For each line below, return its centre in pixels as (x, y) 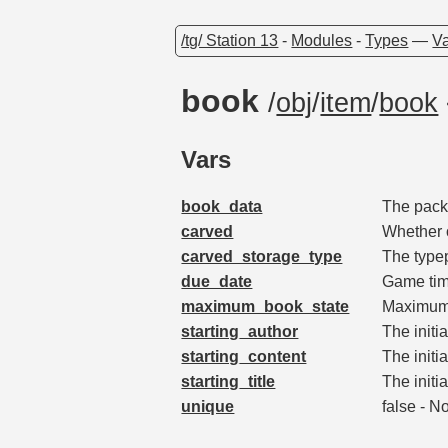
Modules (322, 40)
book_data (222, 207)
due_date (217, 282)
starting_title (228, 382)
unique (208, 407)
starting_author (240, 332)
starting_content (244, 357)
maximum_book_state (265, 307)
